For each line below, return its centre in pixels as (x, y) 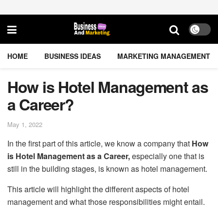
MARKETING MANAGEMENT (164, 56)
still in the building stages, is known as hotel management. (107, 168)
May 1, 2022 (25, 124)
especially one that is (167, 156)
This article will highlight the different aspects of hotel (98, 189)
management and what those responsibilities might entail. (106, 201)
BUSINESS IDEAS (73, 56)
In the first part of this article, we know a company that (100, 143)
